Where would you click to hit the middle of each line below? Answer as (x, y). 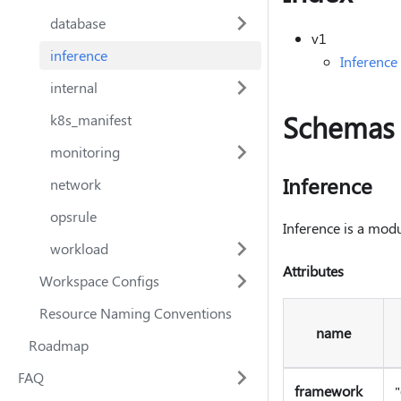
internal (74, 87)
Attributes (313, 271)
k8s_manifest (91, 119)
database (78, 23)
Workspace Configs (99, 281)
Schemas (339, 127)
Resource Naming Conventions (136, 313)
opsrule (73, 216)
